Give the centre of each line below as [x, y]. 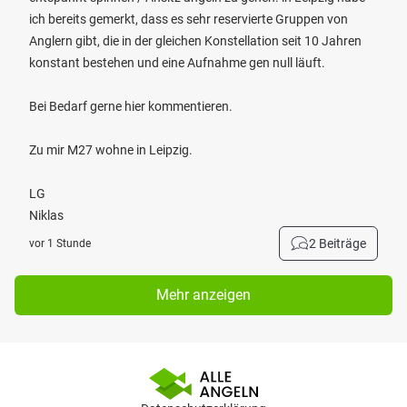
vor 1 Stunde [60, 243]
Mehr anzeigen [203, 295]
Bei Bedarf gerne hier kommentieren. [131, 106]
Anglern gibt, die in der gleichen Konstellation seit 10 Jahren [195, 41]
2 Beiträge [338, 243]
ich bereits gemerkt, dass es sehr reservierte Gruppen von [189, 19]
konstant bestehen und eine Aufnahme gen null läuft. [177, 63]
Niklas [46, 215]
